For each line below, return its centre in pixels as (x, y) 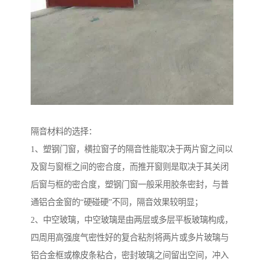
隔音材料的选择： (64, 131)
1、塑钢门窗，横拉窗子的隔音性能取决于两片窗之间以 (132, 149)
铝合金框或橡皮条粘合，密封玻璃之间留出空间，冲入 (130, 255)
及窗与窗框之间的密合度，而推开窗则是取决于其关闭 (130, 166)
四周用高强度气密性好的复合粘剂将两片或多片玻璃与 (130, 237)
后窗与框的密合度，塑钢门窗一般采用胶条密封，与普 (130, 184)
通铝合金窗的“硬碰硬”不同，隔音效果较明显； (117, 202)
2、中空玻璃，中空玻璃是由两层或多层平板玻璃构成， (132, 220)
